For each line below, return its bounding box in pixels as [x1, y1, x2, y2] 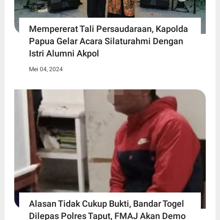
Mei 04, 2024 [28, 65, 63, 73]
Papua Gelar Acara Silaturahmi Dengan [28, 35, 183, 46]
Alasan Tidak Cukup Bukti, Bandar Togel [28, 198, 184, 209]
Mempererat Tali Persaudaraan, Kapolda [28, 23, 188, 34]
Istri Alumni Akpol [28, 48, 99, 58]
